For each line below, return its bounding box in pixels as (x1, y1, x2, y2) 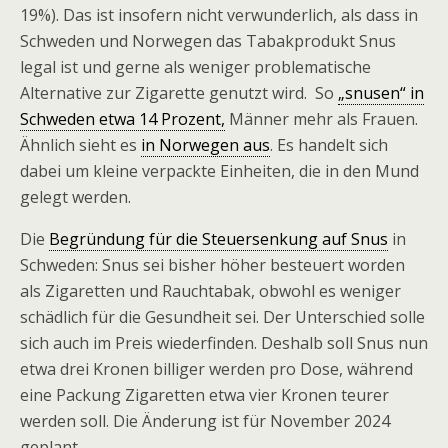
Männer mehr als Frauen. (225, 108, 418, 130)
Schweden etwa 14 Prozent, (20, 108, 225, 130)
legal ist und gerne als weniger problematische (20, 56, 371, 78)
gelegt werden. (20, 186, 131, 208)
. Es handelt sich (270, 134, 388, 156)
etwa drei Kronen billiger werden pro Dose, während (20, 358, 413, 380)
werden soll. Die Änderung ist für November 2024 (20, 410, 390, 432)
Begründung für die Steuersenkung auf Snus (49, 228, 388, 250)
